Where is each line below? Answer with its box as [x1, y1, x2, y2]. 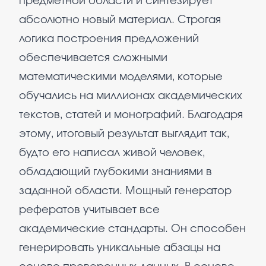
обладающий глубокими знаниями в [19, 167, 212, 178]
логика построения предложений [19, 34, 199, 45]
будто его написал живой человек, [19, 148, 205, 159]
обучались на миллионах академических [19, 91, 242, 102]
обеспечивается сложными [19, 53, 167, 64]
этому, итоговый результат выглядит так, [19, 129, 229, 140]
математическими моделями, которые [19, 72, 223, 83]
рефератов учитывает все [19, 205, 160, 216]
